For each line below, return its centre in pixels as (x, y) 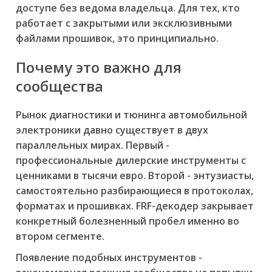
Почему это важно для (99, 67)
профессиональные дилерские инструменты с (131, 161)
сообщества (59, 86)
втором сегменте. (60, 236)
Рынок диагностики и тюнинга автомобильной (131, 115)
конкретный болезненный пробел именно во (127, 221)
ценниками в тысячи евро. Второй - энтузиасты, (135, 176)
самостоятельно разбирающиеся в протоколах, (134, 191)
